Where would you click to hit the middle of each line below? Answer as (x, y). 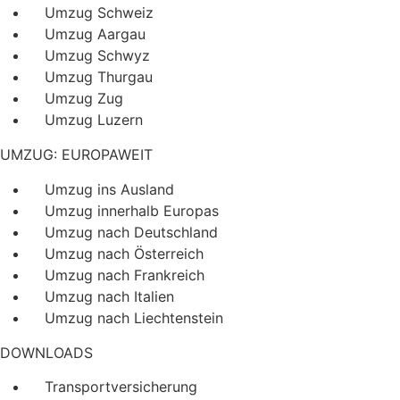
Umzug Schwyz (97, 56)
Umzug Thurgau (99, 77)
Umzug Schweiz (99, 13)
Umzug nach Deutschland (131, 232)
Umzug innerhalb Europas (132, 210)
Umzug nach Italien (109, 296)
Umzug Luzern (94, 120)
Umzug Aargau (95, 34)
